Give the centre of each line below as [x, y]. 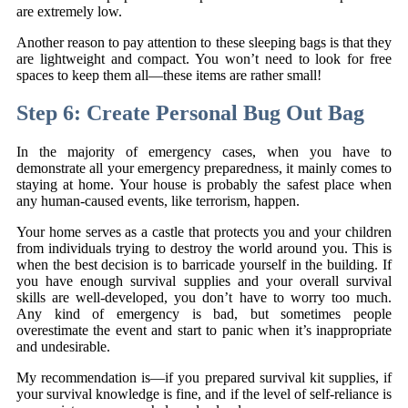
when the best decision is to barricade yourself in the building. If [204, 265]
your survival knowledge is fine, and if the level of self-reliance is [204, 394]
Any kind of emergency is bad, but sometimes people [204, 314]
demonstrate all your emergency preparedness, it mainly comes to [204, 168]
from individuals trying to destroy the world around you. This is [204, 249]
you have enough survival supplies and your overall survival [204, 281]
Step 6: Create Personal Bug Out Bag [190, 113]
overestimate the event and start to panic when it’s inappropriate [204, 331]
